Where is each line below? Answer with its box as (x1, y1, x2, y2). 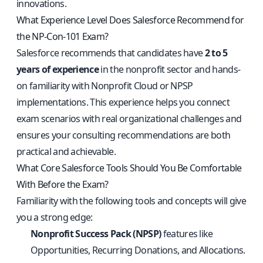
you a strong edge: (16, 211, 93, 224)
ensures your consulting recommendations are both (16, 129, 231, 141)
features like (161, 227, 213, 240)
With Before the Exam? (16, 178, 109, 191)
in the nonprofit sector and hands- (99, 63, 241, 76)
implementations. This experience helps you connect (16, 96, 230, 109)
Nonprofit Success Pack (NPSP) (31, 227, 161, 240)
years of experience (16, 63, 99, 76)
